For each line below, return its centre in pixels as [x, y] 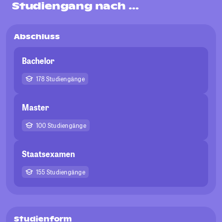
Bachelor [38, 61]
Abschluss [37, 37]
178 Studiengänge [60, 79]
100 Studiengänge [61, 126]
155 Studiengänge [61, 172]
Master [35, 108]
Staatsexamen [48, 154]
